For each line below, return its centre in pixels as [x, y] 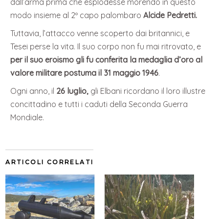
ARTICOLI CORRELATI [50, 162]
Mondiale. [27, 118]
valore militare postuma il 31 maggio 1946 [85, 73]
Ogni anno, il [33, 91]
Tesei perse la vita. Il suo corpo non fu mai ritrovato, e [106, 47]
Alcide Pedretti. [170, 15]
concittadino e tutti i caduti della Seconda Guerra [99, 104]
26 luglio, [73, 91]
